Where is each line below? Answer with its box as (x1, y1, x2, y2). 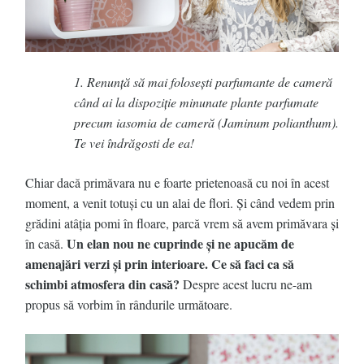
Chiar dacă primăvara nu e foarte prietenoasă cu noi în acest (25, 174, 329, 192)
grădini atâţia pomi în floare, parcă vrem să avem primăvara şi (25, 214, 339, 232)
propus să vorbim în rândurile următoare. (25, 296, 232, 314)
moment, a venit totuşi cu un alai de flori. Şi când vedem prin (25, 194, 335, 212)
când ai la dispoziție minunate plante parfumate (74, 93, 318, 111)
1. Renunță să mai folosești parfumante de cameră (74, 73, 332, 91)
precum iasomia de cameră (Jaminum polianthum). (74, 114, 339, 132)
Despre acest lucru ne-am (180, 275, 312, 293)
